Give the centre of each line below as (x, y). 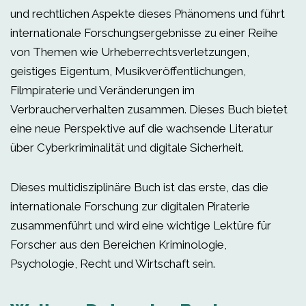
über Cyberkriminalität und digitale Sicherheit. (127, 148)
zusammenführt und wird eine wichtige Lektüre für (141, 225)
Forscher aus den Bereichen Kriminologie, (119, 245)
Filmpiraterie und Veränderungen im (102, 90)
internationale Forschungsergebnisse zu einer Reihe (144, 33)
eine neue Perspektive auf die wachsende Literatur (142, 128)
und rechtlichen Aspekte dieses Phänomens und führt (148, 14)
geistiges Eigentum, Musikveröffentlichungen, (128, 71)
